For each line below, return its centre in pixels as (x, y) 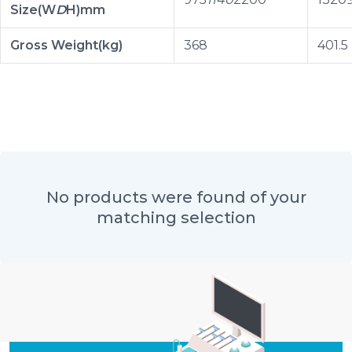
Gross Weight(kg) (66, 46)
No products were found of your (176, 198)
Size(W (33, 10)
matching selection (176, 218)
